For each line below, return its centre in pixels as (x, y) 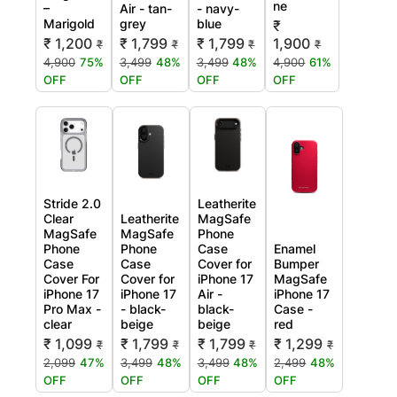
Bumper (297, 263)
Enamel (295, 248)
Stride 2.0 (72, 203)
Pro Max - (72, 308)
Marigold (69, 23)
